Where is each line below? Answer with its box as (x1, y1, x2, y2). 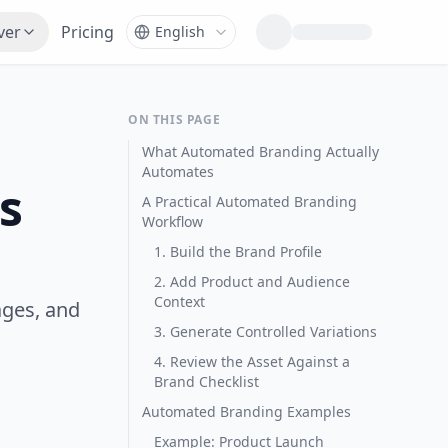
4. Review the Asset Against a (154, 352, 350, 371)
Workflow (142, 212, 203, 231)
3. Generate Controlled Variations (154, 322, 377, 341)
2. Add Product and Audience (154, 272, 350, 291)
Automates (142, 162, 214, 181)
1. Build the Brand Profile (154, 242, 322, 261)
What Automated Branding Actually (142, 142, 379, 161)
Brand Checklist (154, 372, 259, 391)
